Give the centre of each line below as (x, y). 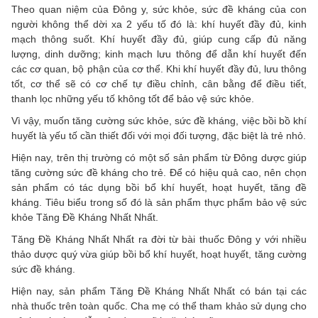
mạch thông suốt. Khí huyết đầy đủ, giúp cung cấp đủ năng (159, 39)
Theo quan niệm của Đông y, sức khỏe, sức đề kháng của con (159, 9)
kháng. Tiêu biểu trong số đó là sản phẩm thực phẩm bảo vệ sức (159, 202)
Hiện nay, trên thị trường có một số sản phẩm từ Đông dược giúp (159, 157)
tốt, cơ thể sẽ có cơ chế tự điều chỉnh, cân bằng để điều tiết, (159, 83)
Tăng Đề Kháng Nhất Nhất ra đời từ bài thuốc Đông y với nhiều (159, 239)
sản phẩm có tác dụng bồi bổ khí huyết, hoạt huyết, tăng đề (159, 187)
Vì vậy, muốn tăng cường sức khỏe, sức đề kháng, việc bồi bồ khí (159, 120)
